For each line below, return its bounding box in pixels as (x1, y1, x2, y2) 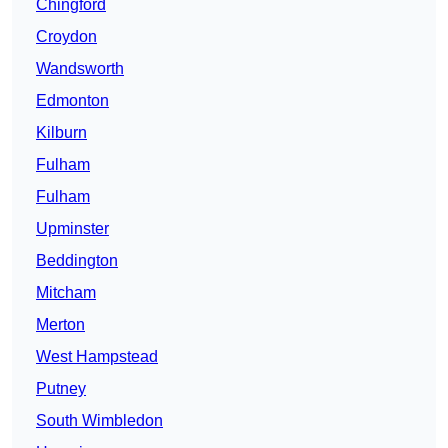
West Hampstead (36, 348, 158, 366)
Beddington (36, 252, 118, 270)
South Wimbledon (36, 412, 163, 430)
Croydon (36, 28, 97, 46)
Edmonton (36, 92, 109, 110)
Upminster (36, 220, 109, 238)
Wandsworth (36, 60, 124, 78)
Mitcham (36, 284, 96, 302)
